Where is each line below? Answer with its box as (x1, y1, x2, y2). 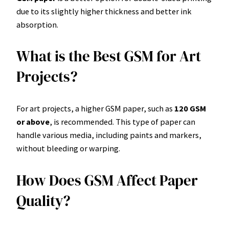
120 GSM (174, 103, 206, 114)
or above (16, 117, 50, 127)
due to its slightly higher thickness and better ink (16, 6, 192, 17)
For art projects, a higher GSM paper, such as (16, 103, 174, 114)
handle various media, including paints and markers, (16, 130, 201, 141)
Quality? (16, 190, 71, 211)
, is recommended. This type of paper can (50, 117, 195, 127)
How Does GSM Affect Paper (16, 170, 198, 191)
